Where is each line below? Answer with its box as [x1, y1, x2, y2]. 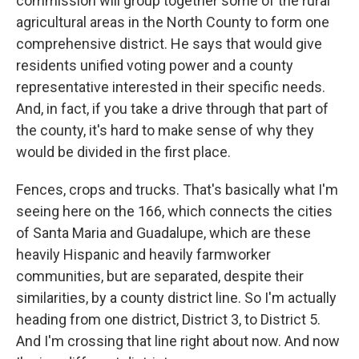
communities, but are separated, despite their [16, 268, 304, 284]
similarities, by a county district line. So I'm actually [16, 289, 337, 306]
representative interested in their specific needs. [16, 79, 325, 95]
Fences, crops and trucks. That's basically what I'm [16, 181, 338, 198]
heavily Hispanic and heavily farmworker [16, 246, 271, 263]
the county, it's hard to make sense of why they [16, 122, 314, 139]
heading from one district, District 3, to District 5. [16, 311, 321, 328]
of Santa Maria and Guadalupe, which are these [16, 224, 311, 241]
